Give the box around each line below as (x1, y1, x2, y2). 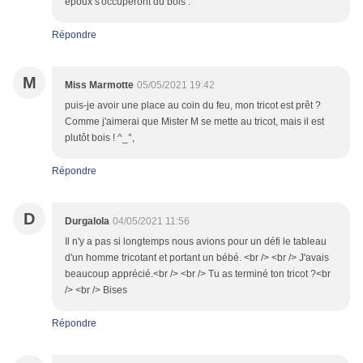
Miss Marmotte (65, 79, 134, 92)
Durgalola (65, 216, 109, 228)
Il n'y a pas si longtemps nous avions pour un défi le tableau (65, 236, 327, 248)
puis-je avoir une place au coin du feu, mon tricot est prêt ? (65, 100, 321, 112)
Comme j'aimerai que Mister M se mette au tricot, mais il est (65, 116, 324, 128)
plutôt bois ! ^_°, (65, 132, 135, 144)
